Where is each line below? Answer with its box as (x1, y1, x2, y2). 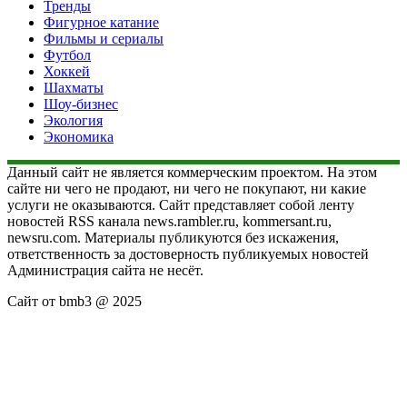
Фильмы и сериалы (44, 30, 164, 46)
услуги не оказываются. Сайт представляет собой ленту (7, 196, 354, 213)
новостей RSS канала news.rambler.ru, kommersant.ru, (7, 213, 332, 229)
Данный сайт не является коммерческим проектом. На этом (7, 164, 377, 180)
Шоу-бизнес (44, 95, 118, 112)
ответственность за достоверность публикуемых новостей (7, 245, 369, 262)
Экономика (44, 128, 114, 144)
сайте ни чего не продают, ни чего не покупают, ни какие (7, 180, 366, 196)
